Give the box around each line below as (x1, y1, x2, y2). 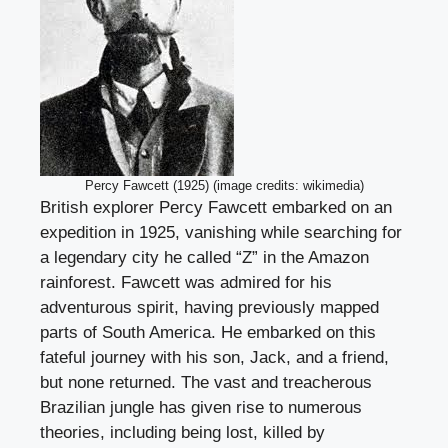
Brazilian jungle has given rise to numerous (40, 398, 362, 418)
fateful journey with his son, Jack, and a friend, (40, 348, 389, 368)
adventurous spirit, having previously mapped (40, 298, 379, 318)
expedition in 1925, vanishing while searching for (40, 223, 402, 243)
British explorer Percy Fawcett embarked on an (40, 198, 392, 218)
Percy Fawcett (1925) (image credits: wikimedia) (84, 178, 364, 194)
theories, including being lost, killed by (40, 423, 325, 443)
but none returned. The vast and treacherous (40, 373, 372, 393)
